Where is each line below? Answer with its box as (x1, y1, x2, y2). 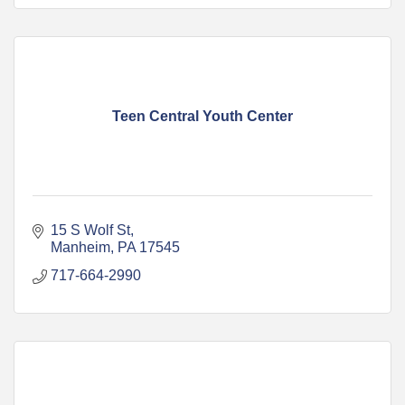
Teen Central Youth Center (112, 108, 293, 124)
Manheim (51, 239, 110, 255)
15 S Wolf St (51, 221, 130, 238)
